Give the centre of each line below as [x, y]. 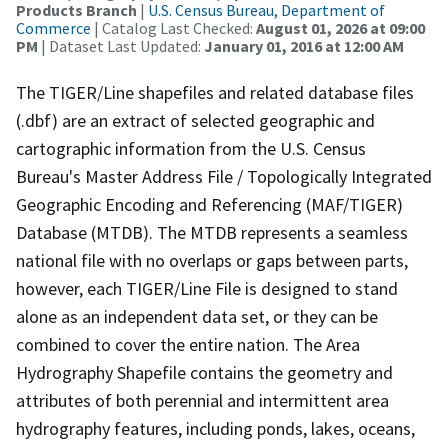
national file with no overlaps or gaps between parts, [212, 260]
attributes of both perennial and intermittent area [202, 400]
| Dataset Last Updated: [121, 45]
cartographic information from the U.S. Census [191, 148]
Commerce [53, 27]
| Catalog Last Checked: [173, 27]
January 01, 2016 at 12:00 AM [304, 45]
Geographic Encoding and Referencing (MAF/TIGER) [209, 204]
